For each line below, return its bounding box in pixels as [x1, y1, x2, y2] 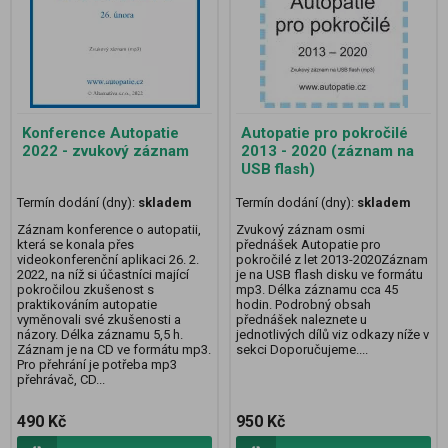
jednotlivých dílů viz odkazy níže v [236, 327, 429, 343]
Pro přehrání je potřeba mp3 [17, 357, 177, 373]
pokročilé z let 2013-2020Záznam [236, 252, 428, 268]
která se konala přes [17, 237, 134, 253]
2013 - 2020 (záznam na [241, 141, 414, 160]
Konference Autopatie [22, 123, 179, 142]
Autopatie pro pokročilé [241, 123, 408, 142]
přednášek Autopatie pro [236, 237, 381, 253]
